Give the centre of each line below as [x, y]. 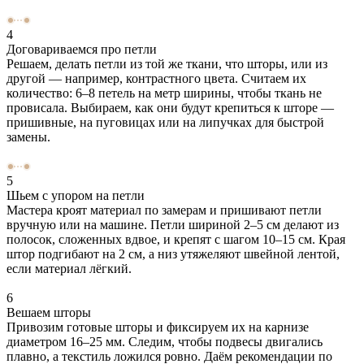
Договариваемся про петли [82, 49]
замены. [28, 136]
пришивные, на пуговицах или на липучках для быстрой [165, 122]
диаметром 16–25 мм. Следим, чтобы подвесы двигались [165, 341]
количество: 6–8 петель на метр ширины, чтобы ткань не [164, 93]
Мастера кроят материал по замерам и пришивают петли [164, 210]
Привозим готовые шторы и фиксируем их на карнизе [158, 327]
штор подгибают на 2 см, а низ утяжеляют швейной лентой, [173, 253]
